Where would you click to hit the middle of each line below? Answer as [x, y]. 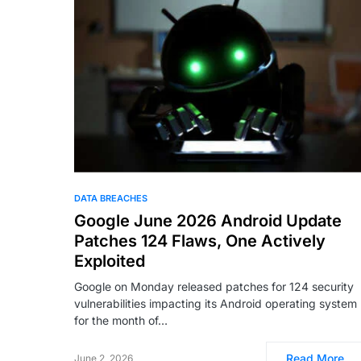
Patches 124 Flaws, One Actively [200, 241]
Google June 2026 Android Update [208, 220]
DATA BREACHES [111, 198]
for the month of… [121, 320]
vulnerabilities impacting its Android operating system [216, 303]
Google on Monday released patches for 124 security [214, 286]
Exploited [110, 261]
